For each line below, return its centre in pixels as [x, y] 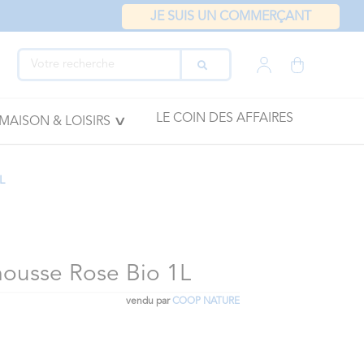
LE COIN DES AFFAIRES [224, 119]
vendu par [149, 301]
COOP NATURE [206, 301]
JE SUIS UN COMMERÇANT [231, 17]
